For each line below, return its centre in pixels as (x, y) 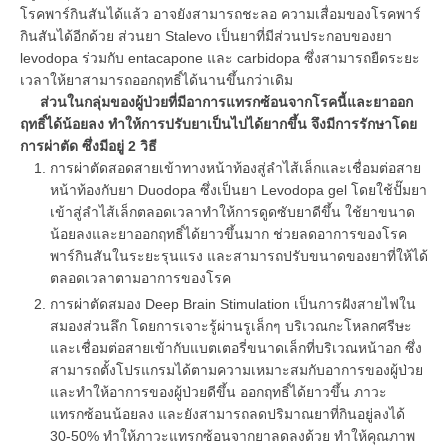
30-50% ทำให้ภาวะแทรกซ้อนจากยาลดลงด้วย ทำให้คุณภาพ (232, 435)
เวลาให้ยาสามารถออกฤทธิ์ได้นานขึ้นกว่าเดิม (156, 80)
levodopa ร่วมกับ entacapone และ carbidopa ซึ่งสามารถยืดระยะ (220, 58)
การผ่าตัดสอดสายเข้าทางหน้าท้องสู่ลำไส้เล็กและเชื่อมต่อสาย (235, 168)
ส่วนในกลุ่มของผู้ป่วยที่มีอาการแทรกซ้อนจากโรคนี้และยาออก (226, 102)
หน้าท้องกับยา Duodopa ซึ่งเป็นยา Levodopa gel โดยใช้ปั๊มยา (238, 190)
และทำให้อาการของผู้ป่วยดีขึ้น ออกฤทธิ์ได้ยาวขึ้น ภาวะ (218, 391)
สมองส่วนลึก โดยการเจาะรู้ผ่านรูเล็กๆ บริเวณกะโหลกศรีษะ (231, 325)
